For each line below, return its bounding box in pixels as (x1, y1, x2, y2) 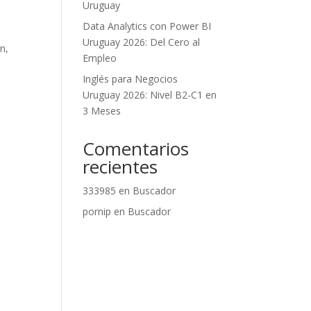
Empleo (83, 51, 117, 65)
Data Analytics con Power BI (83, 19, 212, 33)
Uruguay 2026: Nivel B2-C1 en (83, 88, 217, 101)
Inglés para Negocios (83, 72, 178, 85)
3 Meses (83, 104, 121, 117)
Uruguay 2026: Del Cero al (83, 35, 201, 49)
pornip (83, 205, 112, 218)
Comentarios (83, 136, 190, 161)
